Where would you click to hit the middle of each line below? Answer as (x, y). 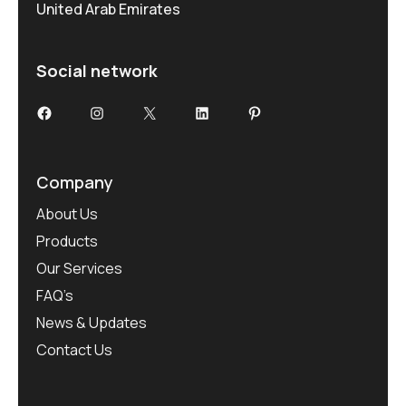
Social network (97, 70)
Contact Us (74, 350)
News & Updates (92, 323)
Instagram (127, 112)
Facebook (72, 112)
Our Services (79, 269)
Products (67, 242)
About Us (67, 214)
